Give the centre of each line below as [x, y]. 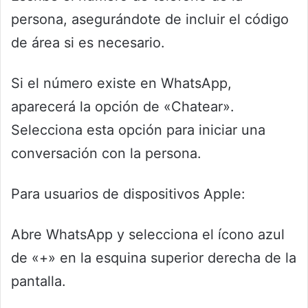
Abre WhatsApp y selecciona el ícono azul [148, 235]
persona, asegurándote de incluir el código [150, 20]
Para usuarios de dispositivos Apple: [128, 194]
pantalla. [38, 282]
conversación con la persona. [106, 154]
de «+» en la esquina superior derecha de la [154, 258]
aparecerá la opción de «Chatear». [123, 107]
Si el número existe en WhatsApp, [121, 84]
